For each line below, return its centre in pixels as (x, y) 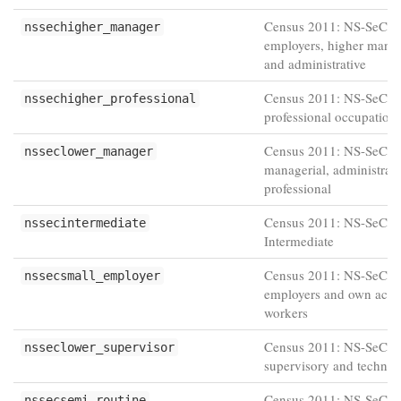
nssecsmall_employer (92, 276)
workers (286, 312)
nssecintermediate (85, 223)
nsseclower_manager (89, 151)
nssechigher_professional (110, 98)
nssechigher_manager (92, 27)
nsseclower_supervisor (99, 347)
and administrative (315, 64)
